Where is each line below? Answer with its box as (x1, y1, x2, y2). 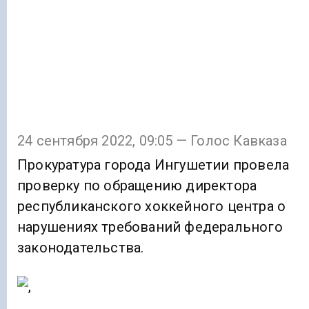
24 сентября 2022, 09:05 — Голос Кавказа (17, 132, 287, 149)
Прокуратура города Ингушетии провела (17, 156, 290, 173)
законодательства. (17, 239, 144, 256)
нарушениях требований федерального (17, 218, 283, 235)
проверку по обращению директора (17, 177, 257, 194)
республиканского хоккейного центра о (17, 197, 286, 215)
